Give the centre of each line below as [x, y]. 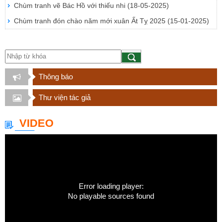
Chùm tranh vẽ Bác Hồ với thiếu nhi [71, 5]
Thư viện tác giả [64, 97]
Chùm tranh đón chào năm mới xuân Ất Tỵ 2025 [91, 21]
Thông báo [55, 76]
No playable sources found [111, 196]
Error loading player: [111, 186]
